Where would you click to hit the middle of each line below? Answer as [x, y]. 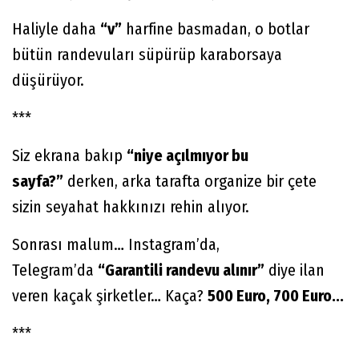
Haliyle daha [56, 28]
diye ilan [294, 270]
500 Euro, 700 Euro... [276, 295]
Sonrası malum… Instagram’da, [116, 244]
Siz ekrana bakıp [69, 155]
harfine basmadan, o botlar [216, 28]
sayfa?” [38, 181]
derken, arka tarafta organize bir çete [190, 181]
